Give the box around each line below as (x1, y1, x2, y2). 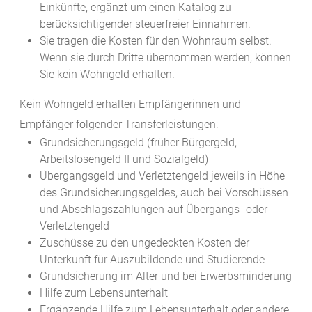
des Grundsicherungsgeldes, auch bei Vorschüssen (39, 186, 288, 200)
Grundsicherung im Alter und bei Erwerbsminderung (39, 270, 292, 283)
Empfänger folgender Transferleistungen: (19, 118, 218, 132)
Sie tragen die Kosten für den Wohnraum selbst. (39, 34, 272, 48)
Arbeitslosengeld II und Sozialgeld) (39, 153, 208, 166)
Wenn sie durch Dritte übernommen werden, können (39, 51, 291, 65)
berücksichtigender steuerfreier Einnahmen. (39, 17, 251, 31)
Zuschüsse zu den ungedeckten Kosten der (39, 236, 249, 250)
